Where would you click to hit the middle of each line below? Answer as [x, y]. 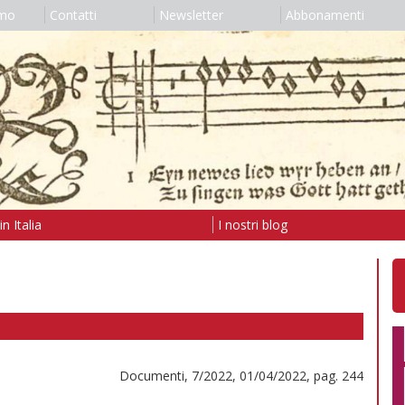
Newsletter [191, 15]
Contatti [73, 15]
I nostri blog [252, 224]
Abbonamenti [325, 15]
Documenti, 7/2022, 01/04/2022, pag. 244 [241, 375]
